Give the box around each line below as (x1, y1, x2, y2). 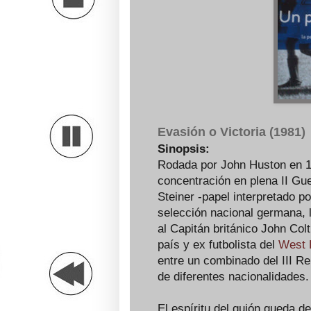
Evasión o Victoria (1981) (158, 125, 305, 140)
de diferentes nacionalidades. (158, 270, 309, 283)
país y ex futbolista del (158, 238, 278, 251)
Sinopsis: (158, 142, 210, 155)
